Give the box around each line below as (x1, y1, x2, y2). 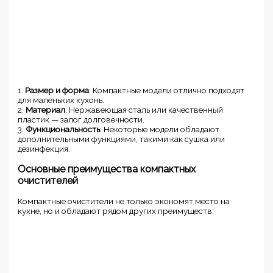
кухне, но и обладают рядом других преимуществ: (18, 205, 214, 216)
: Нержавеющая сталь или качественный (65, 104, 224, 115)
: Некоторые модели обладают (100, 124, 220, 134)
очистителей (18, 174, 79, 186)
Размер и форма (25, 85, 90, 95)
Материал (26, 104, 66, 115)
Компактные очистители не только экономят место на (18, 196, 230, 206)
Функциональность (26, 124, 101, 134)
